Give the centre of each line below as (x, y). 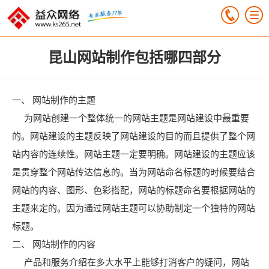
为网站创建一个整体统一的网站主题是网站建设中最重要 (131, 118)
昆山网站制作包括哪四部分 (134, 57)
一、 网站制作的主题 (54, 100)
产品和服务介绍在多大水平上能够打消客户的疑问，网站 (131, 262)
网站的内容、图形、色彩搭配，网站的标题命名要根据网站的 (134, 190)
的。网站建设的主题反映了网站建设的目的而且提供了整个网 (134, 136)
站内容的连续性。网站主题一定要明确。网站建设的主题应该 (134, 154)
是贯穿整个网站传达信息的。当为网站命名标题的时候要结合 (134, 172)
